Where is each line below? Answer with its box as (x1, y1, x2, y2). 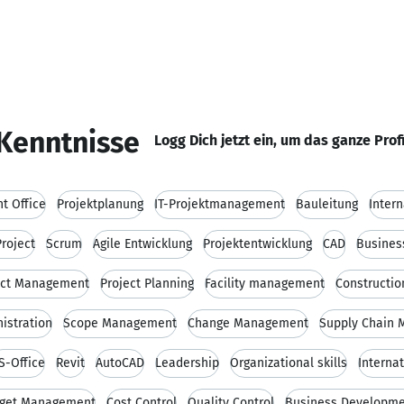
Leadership (155, 355, 219, 371)
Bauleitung (296, 197, 358, 212)
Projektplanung (57, 197, 143, 212)
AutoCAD (96, 355, 144, 371)
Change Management (188, 316, 308, 331)
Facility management (205, 276, 325, 291)
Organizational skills (230, 355, 347, 371)
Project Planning (100, 276, 194, 291)
